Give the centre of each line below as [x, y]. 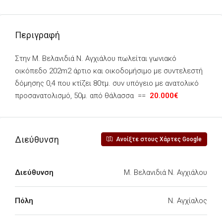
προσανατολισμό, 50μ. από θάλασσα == [82, 96]
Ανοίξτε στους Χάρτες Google [158, 139]
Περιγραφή [37, 35]
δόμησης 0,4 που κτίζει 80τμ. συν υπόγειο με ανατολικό [107, 83]
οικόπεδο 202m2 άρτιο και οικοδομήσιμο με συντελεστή [109, 71]
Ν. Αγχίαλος [188, 201]
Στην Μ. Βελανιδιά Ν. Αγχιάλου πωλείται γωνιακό [96, 58]
